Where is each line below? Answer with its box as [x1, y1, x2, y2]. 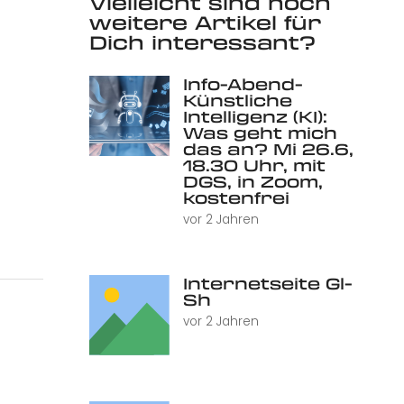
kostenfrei [182, 186, 289, 208]
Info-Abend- [182, 72, 303, 95]
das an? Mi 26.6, [182, 137, 353, 160]
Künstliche [182, 88, 292, 111]
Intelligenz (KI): [182, 105, 327, 127]
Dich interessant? [88, 29, 316, 56]
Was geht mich [182, 121, 337, 143]
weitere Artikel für [88, 9, 321, 36]
